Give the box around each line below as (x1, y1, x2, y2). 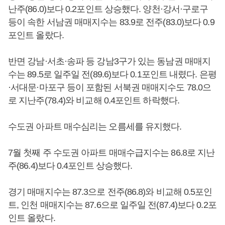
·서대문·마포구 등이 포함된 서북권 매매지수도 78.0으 (8, 82, 211, 92)
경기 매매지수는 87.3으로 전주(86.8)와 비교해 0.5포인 (8, 187, 212, 197)
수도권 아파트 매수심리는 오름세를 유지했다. (8, 122, 182, 132)
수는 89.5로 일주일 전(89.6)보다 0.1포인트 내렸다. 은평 (8, 69, 216, 79)
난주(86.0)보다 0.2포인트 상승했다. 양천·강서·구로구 (8, 4, 208, 14)
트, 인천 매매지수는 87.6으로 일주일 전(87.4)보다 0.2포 (8, 200, 216, 210)
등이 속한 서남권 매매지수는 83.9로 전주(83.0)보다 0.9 (8, 17, 214, 27)
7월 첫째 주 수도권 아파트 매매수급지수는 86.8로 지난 (8, 148, 215, 158)
